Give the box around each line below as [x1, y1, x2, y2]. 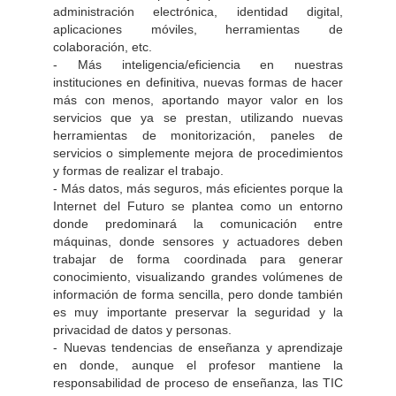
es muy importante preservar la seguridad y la [53, 304, 343, 319]
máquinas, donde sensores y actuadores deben [53, 233, 343, 248]
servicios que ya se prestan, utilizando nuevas [53, 110, 343, 125]
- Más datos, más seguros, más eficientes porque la [53, 180, 343, 195]
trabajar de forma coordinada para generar [53, 251, 343, 266]
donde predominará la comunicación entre [53, 216, 343, 231]
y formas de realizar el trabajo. [53, 163, 224, 178]
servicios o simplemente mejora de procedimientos [53, 145, 343, 160]
